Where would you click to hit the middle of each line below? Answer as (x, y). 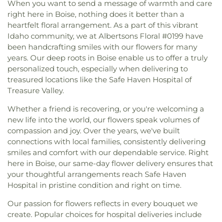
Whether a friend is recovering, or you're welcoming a (106, 109)
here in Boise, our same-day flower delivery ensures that (110, 163)
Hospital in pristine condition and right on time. (94, 185)
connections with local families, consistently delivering (107, 141)
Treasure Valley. (36, 90)
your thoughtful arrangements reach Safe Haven (97, 174)
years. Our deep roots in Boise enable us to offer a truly (108, 57)
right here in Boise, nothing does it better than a (96, 14)
